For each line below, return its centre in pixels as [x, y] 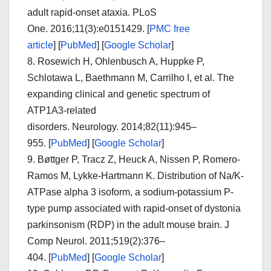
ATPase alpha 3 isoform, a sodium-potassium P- [130, 192]
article [40, 45]
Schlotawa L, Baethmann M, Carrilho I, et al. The [131, 77]
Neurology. [96, 126]
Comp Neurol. [58, 241]
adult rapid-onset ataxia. [80, 12]
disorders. [50, 126]
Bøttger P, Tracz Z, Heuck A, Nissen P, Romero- [139, 159]
